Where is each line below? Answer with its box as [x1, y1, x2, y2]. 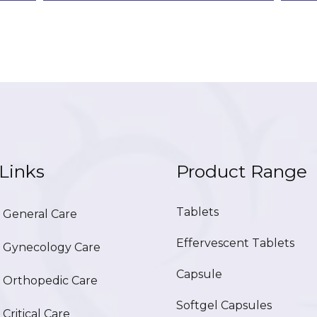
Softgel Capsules [176, 299, 272, 312]
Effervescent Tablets [176, 236, 294, 250]
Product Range [176, 161, 307, 182]
